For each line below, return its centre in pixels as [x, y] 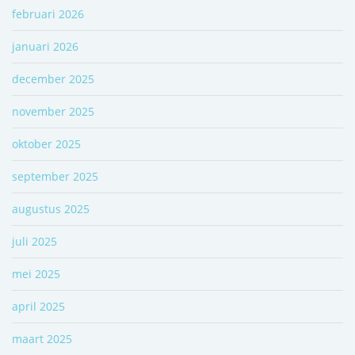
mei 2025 [36, 273]
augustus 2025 [51, 208]
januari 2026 [45, 46]
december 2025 [53, 78]
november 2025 [53, 111]
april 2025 [38, 306]
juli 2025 [34, 241]
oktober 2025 [46, 143]
